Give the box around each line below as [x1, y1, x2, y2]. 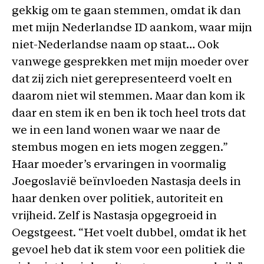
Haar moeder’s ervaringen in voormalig [12, 160, 226, 171]
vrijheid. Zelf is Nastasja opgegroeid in [12, 211, 217, 222]
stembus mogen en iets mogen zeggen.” [12, 143, 228, 154]
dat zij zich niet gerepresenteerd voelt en [12, 74, 232, 85]
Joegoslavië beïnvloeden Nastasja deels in [12, 177, 241, 188]
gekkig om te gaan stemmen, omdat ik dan [12, 6, 241, 17]
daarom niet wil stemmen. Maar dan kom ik [12, 91, 245, 103]
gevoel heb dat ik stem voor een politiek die [12, 245, 245, 256]
